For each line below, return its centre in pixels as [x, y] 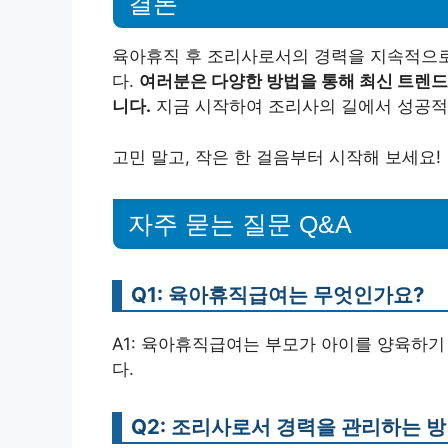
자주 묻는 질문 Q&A [240, 224]
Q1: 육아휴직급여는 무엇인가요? [277, 295]
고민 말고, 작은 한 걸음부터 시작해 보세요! [276, 156]
